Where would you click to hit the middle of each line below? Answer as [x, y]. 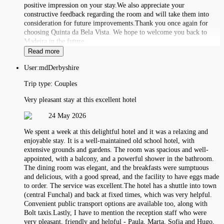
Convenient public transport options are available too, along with [116, 203]
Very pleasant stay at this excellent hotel [80, 99]
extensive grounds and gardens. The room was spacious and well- [116, 149]
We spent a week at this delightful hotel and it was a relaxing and [116, 131]
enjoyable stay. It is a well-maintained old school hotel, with [109, 140]
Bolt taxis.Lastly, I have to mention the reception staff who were [115, 212]
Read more [44, 51]
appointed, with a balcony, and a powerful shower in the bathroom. [119, 158]
